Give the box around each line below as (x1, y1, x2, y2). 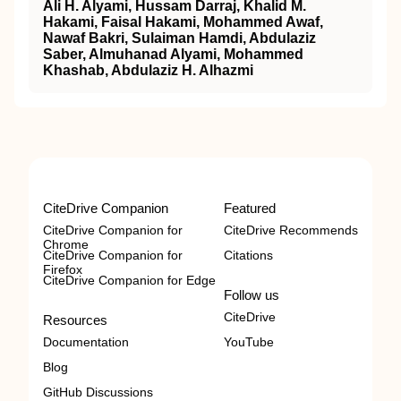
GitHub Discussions (43, 385, 153, 399)
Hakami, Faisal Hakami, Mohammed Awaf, (43, 14, 323, 30)
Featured (224, 200, 276, 216)
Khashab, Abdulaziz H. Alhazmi (43, 63, 253, 78)
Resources (43, 312, 107, 328)
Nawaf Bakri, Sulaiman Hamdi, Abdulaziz (43, 30, 316, 46)
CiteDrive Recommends (224, 223, 358, 237)
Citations (224, 248, 273, 262)
